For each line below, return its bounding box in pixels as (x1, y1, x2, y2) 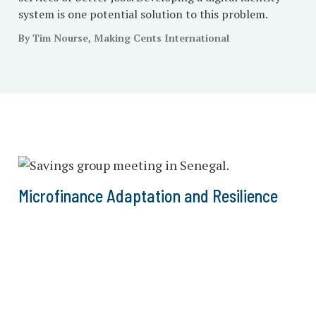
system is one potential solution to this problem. (18, 6, 268, 22)
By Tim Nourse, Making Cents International (18, 31, 229, 44)
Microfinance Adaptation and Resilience (18, 186, 278, 206)
